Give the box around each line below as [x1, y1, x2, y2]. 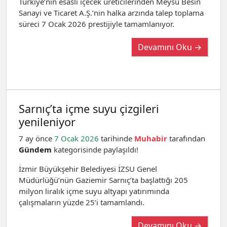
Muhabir [134, 133, 167, 143]
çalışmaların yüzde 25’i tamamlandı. [19, 197, 144, 207]
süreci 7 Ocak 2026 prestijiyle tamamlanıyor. [19, 19, 174, 29]
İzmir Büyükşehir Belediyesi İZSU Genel [19, 164, 157, 174]
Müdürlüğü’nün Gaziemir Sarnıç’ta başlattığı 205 [19, 175, 188, 185]
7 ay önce [19, 133, 54, 143]
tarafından [167, 133, 205, 143]
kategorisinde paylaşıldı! [52, 144, 138, 155]
